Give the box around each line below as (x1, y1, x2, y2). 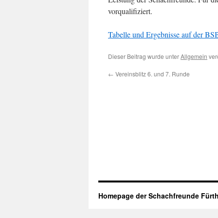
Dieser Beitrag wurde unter (108, 52, 181, 60)
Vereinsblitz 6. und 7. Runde (114, 70, 190, 78)
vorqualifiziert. (108, 6, 152, 16)
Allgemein (181, 52, 207, 60)
